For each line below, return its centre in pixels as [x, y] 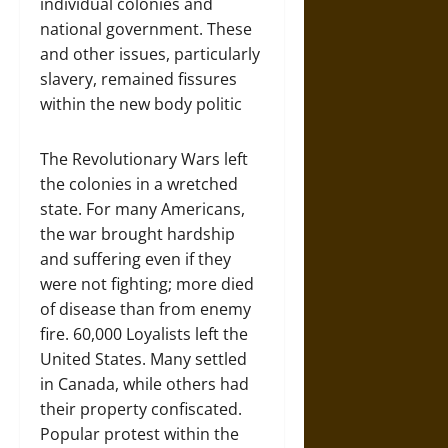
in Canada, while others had [144, 383]
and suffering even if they [135, 258]
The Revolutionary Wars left [144, 158]
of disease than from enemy [145, 308]
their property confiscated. [141, 408]
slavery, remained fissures [138, 78]
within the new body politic [141, 103]
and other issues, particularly [150, 53]
